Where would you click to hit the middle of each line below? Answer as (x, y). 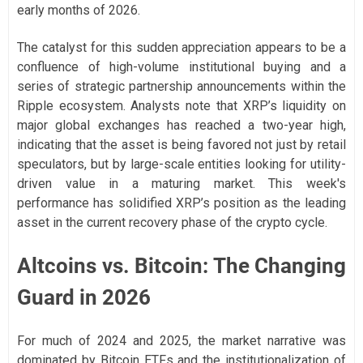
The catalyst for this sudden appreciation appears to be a (181, 48)
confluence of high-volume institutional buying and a (181, 67)
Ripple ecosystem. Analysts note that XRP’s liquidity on (181, 106)
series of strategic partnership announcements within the (181, 87)
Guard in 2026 (84, 298)
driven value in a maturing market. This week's (181, 184)
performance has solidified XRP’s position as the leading (181, 203)
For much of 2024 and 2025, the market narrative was (181, 341)
